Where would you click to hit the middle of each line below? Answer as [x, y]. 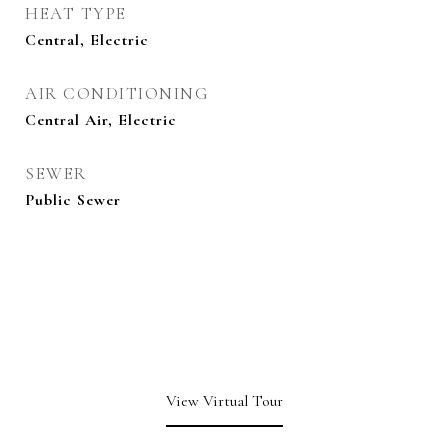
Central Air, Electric [101, 120]
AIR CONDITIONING [117, 93]
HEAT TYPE [76, 13]
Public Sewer [73, 200]
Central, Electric [87, 40]
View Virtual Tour [224, 401]
